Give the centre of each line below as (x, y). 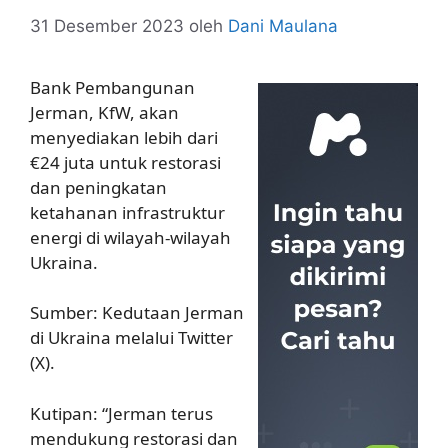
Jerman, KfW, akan (104, 112)
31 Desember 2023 (107, 25)
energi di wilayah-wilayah (130, 237)
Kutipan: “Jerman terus (121, 413)
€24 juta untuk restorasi (125, 162)
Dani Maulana (283, 25)
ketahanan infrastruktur (127, 212)
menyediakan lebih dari (124, 137)
